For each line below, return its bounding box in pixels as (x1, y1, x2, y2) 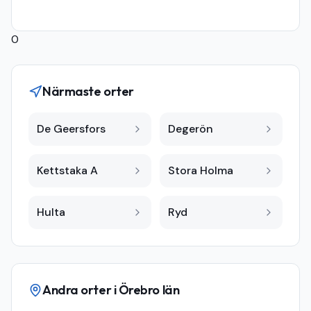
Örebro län (118, 282, 180, 298)
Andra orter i (42, 282, 119, 298)
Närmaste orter (42, 83, 134, 99)
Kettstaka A (37, 163, 98, 178)
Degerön (168, 121, 213, 136)
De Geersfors (37, 121, 106, 136)
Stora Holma (168, 163, 233, 178)
